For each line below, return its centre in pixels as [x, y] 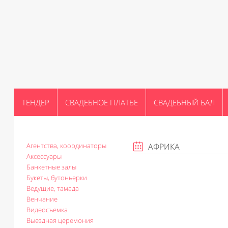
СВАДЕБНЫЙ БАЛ [184, 102]
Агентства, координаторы [66, 146]
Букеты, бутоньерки [57, 178]
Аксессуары [44, 156]
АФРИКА [164, 147]
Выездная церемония [60, 220]
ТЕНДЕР [36, 102]
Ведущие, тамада [53, 188]
